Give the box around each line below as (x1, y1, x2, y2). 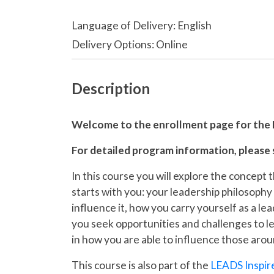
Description (72, 79, 150, 97)
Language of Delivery (72, 18, 173, 32)
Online (156, 37, 188, 51)
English (177, 18, 212, 32)
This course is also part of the (72, 258, 210, 272)
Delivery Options (72, 37, 152, 51)
